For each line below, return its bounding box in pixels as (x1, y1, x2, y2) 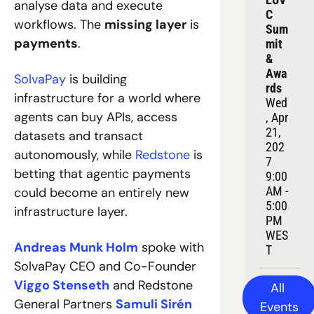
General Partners (14, 295, 116, 313)
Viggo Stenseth (14, 276, 109, 294)
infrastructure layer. (14, 203, 128, 220)
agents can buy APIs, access (14, 108, 177, 125)
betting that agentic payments (14, 165, 191, 182)
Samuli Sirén (116, 295, 192, 313)
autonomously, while (14, 146, 135, 163)
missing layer (104, 15, 186, 33)
